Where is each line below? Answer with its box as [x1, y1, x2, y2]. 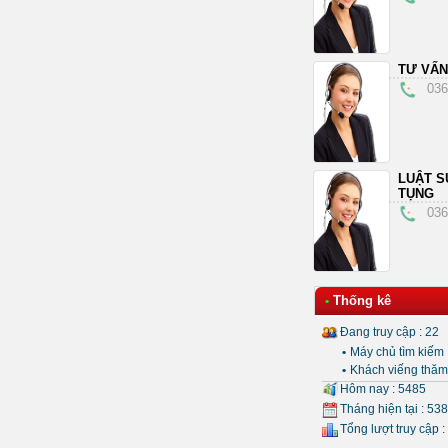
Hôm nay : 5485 [340, 382, 426, 397]
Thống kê [333, 293, 391, 308]
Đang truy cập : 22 [340, 325, 439, 340]
